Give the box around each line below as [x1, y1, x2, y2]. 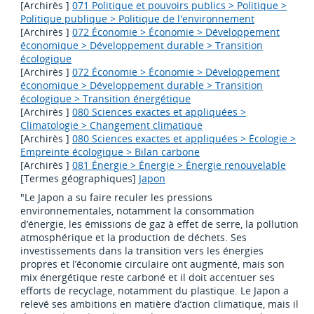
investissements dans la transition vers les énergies [20, 244, 264, 258]
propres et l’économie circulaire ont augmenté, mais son [20, 257, 285, 271]
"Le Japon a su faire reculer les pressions [20, 191, 213, 205]
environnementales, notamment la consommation [20, 204, 255, 218]
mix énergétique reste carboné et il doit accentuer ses [20, 271, 275, 285]
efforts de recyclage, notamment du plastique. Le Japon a [20, 284, 289, 298]
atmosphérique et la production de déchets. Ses [20, 231, 247, 245]
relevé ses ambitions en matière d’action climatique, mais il [20, 297, 299, 311]
